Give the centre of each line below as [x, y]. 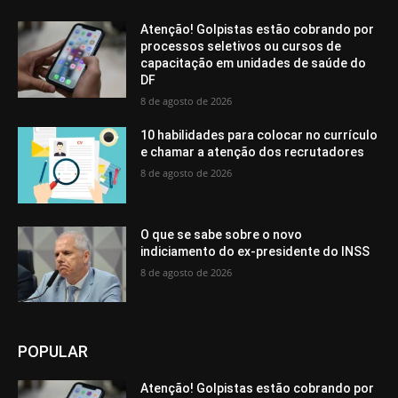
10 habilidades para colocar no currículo [259, 135]
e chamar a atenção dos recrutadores [253, 151]
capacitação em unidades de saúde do [254, 63]
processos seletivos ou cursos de [241, 46]
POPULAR [53, 352]
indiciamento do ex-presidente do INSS [255, 251]
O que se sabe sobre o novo [222, 234]
